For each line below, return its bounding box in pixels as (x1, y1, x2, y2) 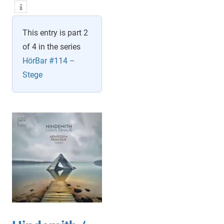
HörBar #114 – (22, 56, 75, 66)
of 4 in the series (22, 42, 80, 52)
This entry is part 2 (22, 28, 88, 38)
